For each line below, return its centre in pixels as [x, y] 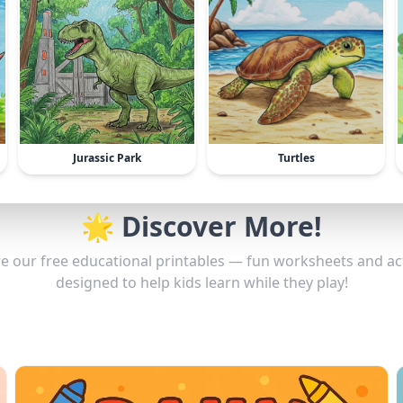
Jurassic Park [107, 158]
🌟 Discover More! [201, 226]
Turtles [296, 158]
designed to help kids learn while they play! [201, 282]
